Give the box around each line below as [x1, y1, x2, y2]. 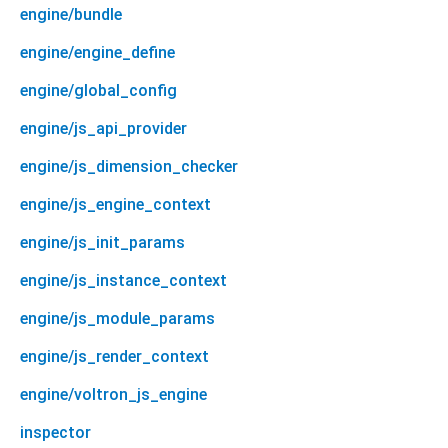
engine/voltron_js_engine [20, 384, 207, 404]
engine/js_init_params [20, 232, 185, 252]
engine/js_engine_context [20, 194, 211, 214]
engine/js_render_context [20, 346, 209, 366]
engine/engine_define [20, 42, 175, 62]
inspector [20, 422, 91, 442]
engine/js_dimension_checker [20, 156, 238, 176]
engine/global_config [20, 80, 177, 100]
